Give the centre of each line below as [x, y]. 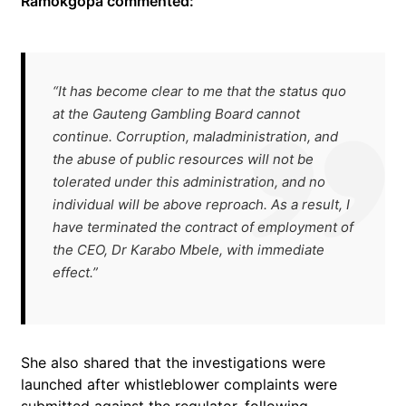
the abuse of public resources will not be [183, 159]
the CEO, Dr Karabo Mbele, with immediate [188, 250]
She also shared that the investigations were [173, 362]
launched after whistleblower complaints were [179, 384]
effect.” [75, 272]
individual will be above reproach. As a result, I [201, 204]
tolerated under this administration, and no [189, 182]
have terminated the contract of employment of [203, 227]
